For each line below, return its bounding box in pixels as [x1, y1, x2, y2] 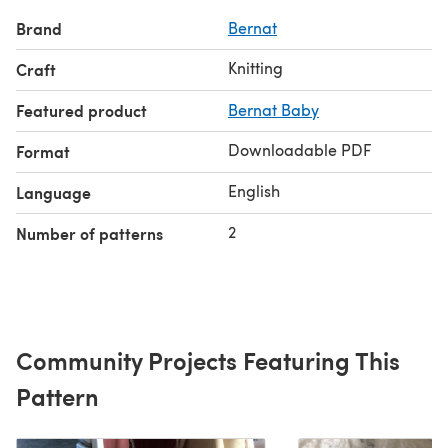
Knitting [228, 56, 283, 78]
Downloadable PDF [228, 138, 371, 160]
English [228, 179, 280, 201]
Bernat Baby [228, 98, 319, 120]
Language [16, 180, 91, 204]
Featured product [16, 98, 147, 122]
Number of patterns [16, 221, 163, 245]
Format [16, 139, 70, 163]
